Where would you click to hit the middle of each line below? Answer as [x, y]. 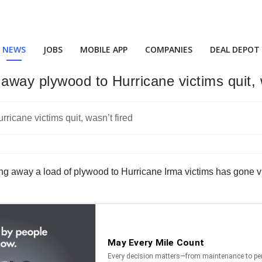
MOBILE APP [104, 49]
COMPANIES [169, 49]
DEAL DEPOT [235, 49]
